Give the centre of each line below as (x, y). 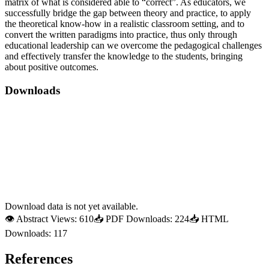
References (39, 258)
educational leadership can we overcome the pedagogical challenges (133, 46)
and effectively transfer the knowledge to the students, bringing (124, 56)
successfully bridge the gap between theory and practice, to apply (128, 13)
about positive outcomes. (53, 67)
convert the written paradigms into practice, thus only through (121, 35)
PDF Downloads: (139, 219)
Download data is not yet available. (71, 206)
